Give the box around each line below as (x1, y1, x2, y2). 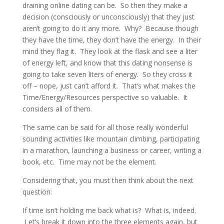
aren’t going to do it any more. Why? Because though (22, 23, 198, 33)
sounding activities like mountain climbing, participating (22, 133, 199, 143)
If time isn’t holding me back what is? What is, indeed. (22, 205, 196, 215)
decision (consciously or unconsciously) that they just (22, 11, 194, 21)
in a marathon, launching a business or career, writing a (22, 145, 201, 155)
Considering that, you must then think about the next (22, 175, 193, 185)
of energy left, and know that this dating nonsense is (22, 57, 192, 67)
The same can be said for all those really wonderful (22, 122, 188, 132)
